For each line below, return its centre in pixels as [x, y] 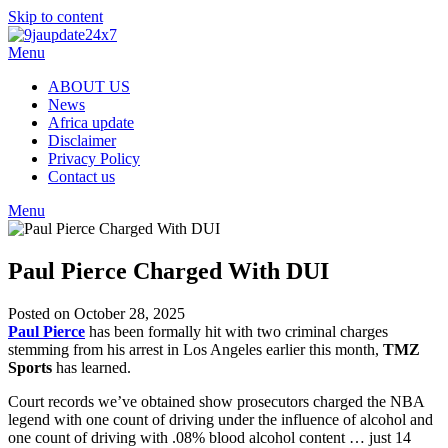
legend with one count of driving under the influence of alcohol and [220, 419]
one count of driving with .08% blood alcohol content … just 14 [209, 437]
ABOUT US [89, 86]
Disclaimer [82, 140]
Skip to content [55, 16]
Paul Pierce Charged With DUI [168, 270]
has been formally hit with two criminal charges [236, 331]
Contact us [81, 176]
